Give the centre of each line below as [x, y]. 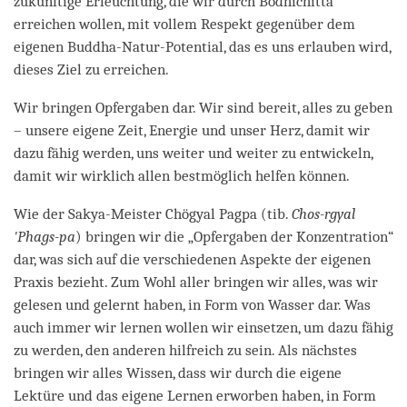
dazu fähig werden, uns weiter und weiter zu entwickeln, [193, 153]
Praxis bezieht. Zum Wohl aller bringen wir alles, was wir [196, 282]
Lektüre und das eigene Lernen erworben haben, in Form [195, 395]
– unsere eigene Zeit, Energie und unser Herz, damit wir [192, 130]
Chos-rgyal [323, 213]
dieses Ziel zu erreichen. [91, 69]
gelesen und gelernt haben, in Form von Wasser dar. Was [192, 304]
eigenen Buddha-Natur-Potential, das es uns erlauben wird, [202, 46]
